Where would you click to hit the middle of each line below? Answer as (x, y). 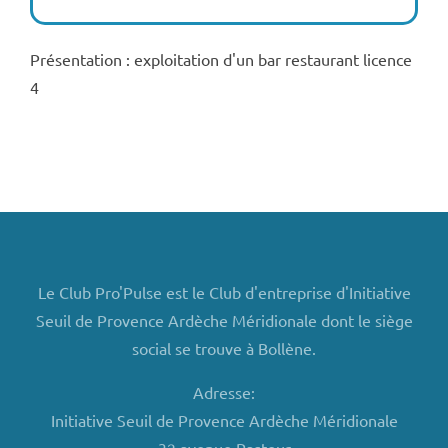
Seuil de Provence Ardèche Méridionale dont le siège (224, 320)
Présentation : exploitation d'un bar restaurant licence (220, 59)
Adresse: (224, 392)
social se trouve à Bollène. (224, 348)
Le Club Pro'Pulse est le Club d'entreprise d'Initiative (224, 292)
